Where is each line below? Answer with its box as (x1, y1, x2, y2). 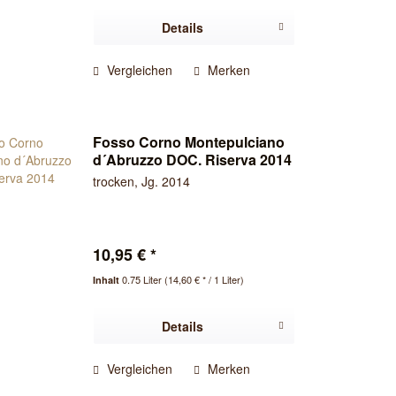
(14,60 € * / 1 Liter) (164, 272, 245, 287)
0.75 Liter (122, 272, 165, 287)
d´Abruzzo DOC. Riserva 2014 (93, 149, 293, 171)
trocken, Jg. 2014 (93, 172, 191, 191)
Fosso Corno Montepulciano (93, 132, 286, 153)
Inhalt (93, 273, 123, 287)
